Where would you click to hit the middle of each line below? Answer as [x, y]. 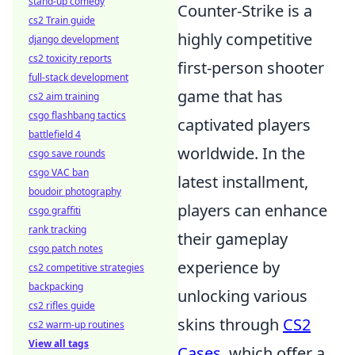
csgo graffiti [55, 210]
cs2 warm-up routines [76, 324]
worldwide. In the [241, 153]
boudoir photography [75, 191]
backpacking [56, 286]
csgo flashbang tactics [77, 115]
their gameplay [233, 239]
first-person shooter [251, 68]
